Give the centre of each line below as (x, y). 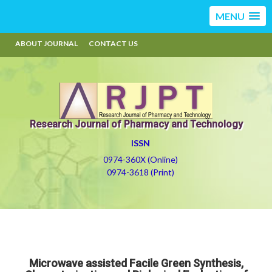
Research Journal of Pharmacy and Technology (136, 124)
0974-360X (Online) (141, 159)
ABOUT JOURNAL (46, 43)
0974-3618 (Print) (141, 172)
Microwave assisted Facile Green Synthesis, (136, 263)
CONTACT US (113, 43)
